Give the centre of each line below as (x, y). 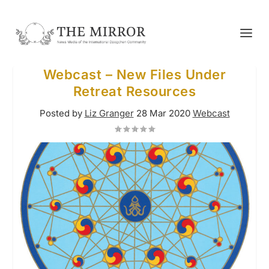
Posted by (62, 113)
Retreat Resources (134, 91)
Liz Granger (109, 113)
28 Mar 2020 (163, 113)
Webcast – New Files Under (134, 74)
